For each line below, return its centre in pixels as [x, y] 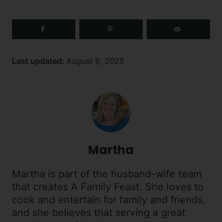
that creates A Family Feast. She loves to [108, 187]
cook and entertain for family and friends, [109, 200]
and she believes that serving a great [99, 213]
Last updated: [39, 61]
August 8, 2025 [95, 61]
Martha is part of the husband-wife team [107, 174]
